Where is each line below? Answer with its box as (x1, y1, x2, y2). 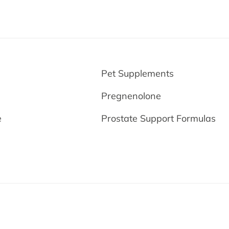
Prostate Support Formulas (101, 112, 216, 124)
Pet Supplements (101, 67, 174, 79)
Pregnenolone (101, 90, 162, 102)
